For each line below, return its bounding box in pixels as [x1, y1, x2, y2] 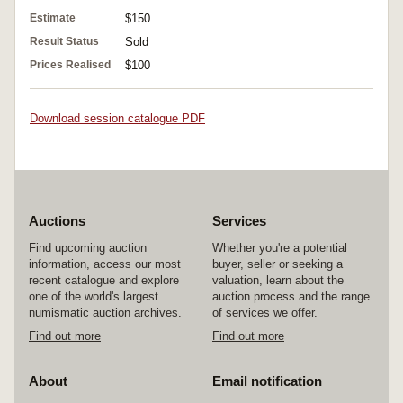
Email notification [212, 373, 322, 390]
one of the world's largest [29, 290, 158, 304]
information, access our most [29, 257, 181, 272]
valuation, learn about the [212, 273, 344, 288]
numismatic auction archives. [29, 306, 182, 320]
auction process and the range [212, 290, 370, 304]
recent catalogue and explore [29, 273, 179, 288]
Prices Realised [30, 58, 111, 72]
